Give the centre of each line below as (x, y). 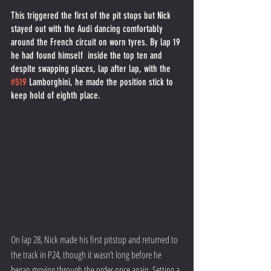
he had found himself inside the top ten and (88, 56)
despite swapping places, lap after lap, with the (92, 69)
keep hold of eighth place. (57, 96)
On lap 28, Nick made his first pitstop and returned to (95, 239)
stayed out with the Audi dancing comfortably (88, 29)
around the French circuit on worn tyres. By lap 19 (97, 42)
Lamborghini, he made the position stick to (101, 82)
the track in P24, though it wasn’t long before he (87, 254)
